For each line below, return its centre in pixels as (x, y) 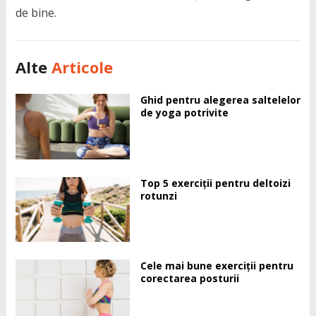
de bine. (36, 13)
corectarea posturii (189, 279)
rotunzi (158, 195)
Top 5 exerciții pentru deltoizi (215, 183)
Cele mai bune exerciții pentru (217, 266)
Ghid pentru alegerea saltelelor (220, 100)
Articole (82, 67)
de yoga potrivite (184, 113)
